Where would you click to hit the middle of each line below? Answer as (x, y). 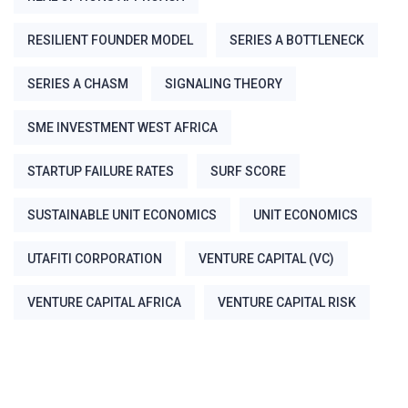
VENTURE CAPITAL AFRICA (104, 302)
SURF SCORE (248, 171)
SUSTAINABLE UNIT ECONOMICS (122, 214)
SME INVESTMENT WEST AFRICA (122, 127)
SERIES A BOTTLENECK (297, 40)
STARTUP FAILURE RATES (101, 171)
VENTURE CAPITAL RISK (287, 302)
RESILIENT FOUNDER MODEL (110, 40)
